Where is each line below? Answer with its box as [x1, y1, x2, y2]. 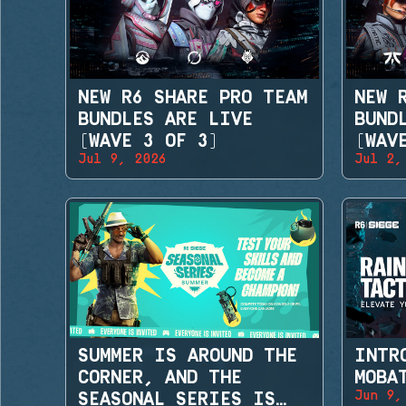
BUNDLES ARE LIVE [77, 109, 254, 130]
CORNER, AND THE [77, 368, 243, 389]
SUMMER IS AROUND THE [77, 346, 298, 367]
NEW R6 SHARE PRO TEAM [77, 87, 308, 108]
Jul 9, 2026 [77, 151, 168, 167]
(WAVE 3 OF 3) [77, 130, 220, 151]
